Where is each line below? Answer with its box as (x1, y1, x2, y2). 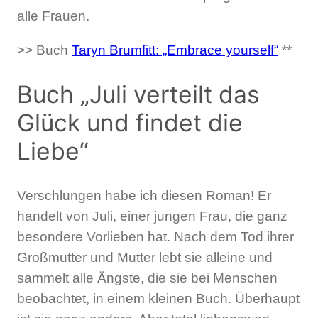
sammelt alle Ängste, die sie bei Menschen (17, 270, 278, 285)
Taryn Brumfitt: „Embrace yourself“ (72, 43, 278, 58)
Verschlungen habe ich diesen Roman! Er (17, 187, 271, 203)
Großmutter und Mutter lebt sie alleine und (17, 249, 273, 265)
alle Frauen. (17, 9, 89, 24)
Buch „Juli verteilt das (17, 80, 260, 109)
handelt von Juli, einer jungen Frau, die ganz (17, 208, 287, 224)
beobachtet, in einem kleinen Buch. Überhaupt (17, 290, 300, 306)
